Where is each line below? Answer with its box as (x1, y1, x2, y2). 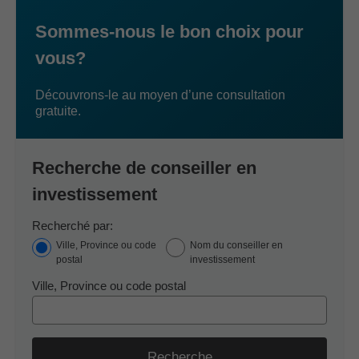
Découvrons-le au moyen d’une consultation (35, 88, 285, 103)
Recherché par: (32, 219, 113, 233)
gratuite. (35, 104, 81, 119)
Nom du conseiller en (189, 240, 283, 252)
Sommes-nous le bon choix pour (35, 22, 304, 42)
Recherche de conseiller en (32, 158, 256, 179)
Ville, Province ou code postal (32, 279, 186, 293)
